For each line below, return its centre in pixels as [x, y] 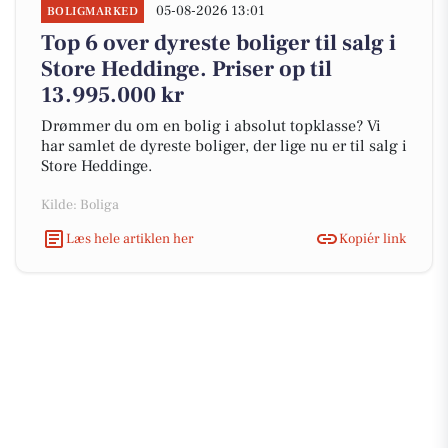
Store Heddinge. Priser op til [186, 69]
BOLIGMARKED [93, 11]
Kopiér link [372, 238]
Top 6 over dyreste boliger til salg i [218, 43]
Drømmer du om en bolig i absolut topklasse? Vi [211, 126]
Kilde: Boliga [80, 205]
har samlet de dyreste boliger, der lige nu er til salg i [224, 146]
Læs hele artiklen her [130, 238]
